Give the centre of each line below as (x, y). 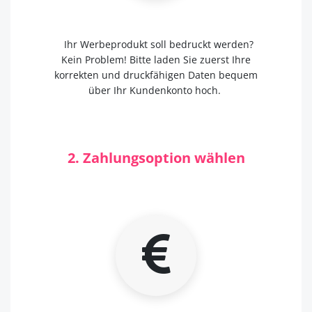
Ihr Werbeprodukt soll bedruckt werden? (156, 44)
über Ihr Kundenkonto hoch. (156, 90)
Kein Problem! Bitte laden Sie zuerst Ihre (156, 60)
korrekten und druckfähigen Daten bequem (156, 75)
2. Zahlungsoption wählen (156, 157)
